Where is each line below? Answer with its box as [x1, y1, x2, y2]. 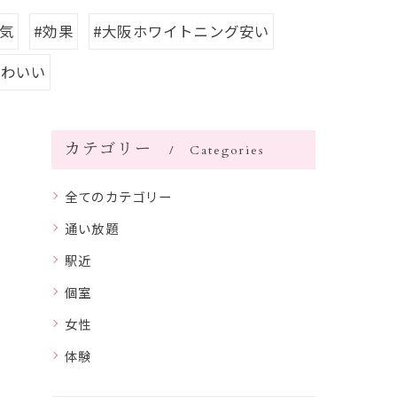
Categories [190, 141, 266, 159]
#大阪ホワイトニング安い [92, 19, 270, 42]
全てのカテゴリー [65, 186, 173, 206]
